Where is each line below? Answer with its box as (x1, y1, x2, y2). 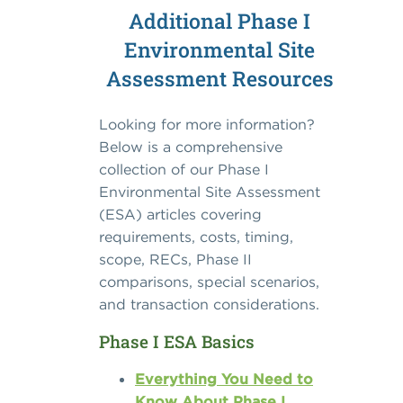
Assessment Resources (105, 65, 334, 93)
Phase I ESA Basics (99, 330, 255, 354)
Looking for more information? (99, 115, 315, 134)
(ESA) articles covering (99, 205, 262, 224)
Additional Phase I (129, 7, 310, 35)
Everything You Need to (135, 370, 313, 389)
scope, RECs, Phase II (99, 250, 252, 269)
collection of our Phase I (99, 160, 269, 179)
